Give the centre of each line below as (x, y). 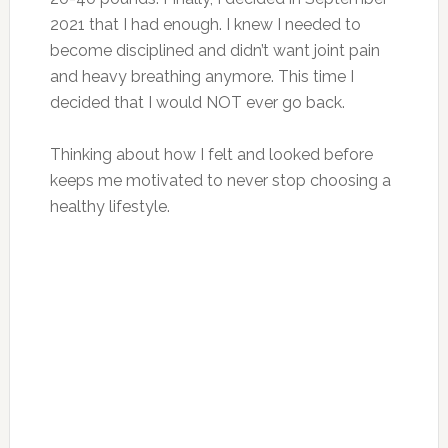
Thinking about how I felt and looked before (211, 154)
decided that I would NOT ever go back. (199, 102)
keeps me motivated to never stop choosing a (220, 180)
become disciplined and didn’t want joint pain (214, 50)
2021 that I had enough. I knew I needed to (205, 24)
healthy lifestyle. (111, 206)
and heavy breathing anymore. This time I (201, 76)
